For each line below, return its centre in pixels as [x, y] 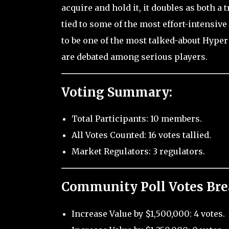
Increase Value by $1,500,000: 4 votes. [148, 214]
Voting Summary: [117, 92]
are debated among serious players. [134, 56]
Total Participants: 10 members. [136, 119]
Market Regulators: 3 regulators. [138, 152]
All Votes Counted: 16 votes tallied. [141, 135]
